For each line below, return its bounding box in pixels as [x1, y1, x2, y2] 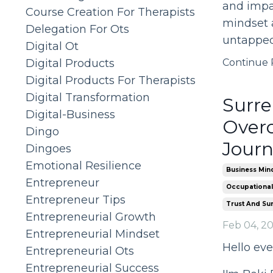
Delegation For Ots [26, 22, 129, 36]
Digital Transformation [26, 90, 150, 104]
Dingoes [26, 141, 71, 155]
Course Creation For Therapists [26, 5, 195, 19]
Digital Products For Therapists [26, 73, 196, 87]
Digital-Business [26, 107, 115, 121]
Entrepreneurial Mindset [26, 227, 160, 241]
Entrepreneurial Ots [26, 244, 134, 258]
